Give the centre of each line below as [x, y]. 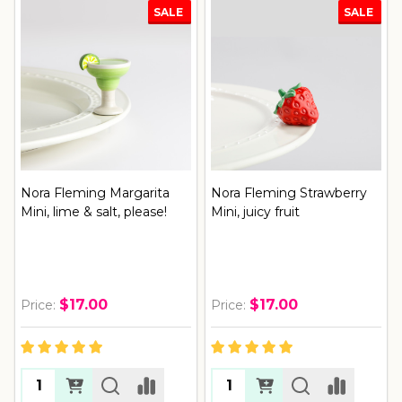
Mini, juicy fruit [255, 211]
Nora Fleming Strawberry [289, 192]
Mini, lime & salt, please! [94, 211]
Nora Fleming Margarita [95, 192]
